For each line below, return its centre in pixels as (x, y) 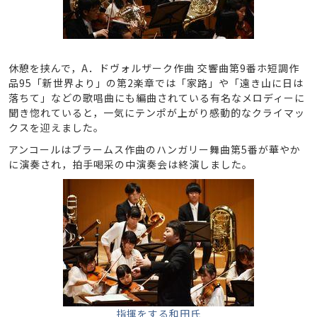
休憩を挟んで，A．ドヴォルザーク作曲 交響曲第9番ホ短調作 (154, 68)
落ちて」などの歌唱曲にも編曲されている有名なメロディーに (157, 98)
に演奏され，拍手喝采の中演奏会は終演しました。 (131, 164)
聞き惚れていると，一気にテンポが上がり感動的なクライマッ (157, 113)
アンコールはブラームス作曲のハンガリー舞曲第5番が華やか (155, 149)
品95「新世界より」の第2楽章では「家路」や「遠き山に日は (156, 83)
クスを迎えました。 (56, 127)
